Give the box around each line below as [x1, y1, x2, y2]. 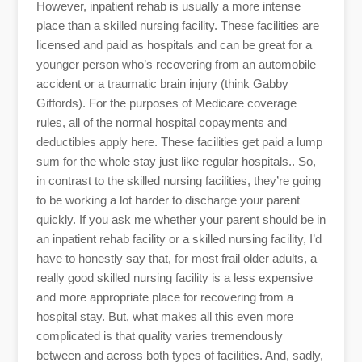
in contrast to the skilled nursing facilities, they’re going [36, 173, 321, 187]
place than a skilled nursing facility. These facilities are [36, 18, 319, 32]
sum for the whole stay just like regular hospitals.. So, [36, 154, 316, 168]
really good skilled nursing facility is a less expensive [36, 270, 313, 284]
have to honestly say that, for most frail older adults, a [36, 250, 317, 265]
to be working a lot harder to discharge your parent [36, 192, 300, 207]
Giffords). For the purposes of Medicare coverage [36, 95, 297, 110]
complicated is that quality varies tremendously [36, 328, 283, 343]
